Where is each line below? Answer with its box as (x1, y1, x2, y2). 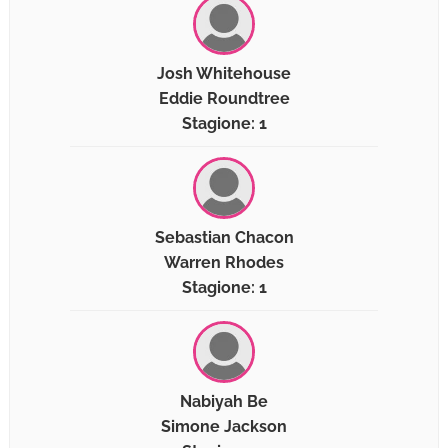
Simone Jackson (161, 417, 287, 437)
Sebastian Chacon (154, 228, 294, 248)
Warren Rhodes (164, 253, 284, 273)
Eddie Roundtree (158, 89, 290, 109)
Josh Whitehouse (157, 64, 291, 84)
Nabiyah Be (180, 392, 268, 412)
